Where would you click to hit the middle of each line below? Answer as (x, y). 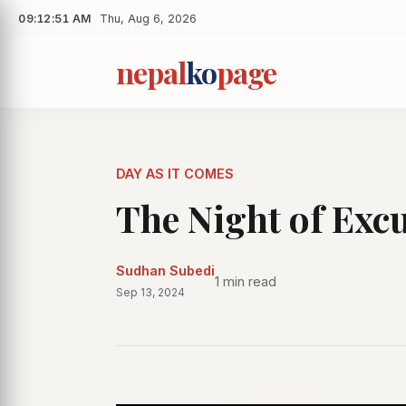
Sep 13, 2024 (150, 292)
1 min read (246, 281)
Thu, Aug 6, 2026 (149, 18)
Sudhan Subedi (165, 271)
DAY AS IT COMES (175, 174)
